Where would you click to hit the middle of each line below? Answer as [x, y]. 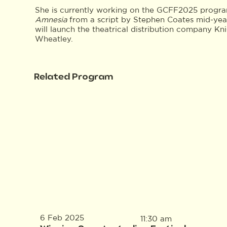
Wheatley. [56, 39]
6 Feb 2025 [62, 218]
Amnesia [52, 20]
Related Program [74, 77]
